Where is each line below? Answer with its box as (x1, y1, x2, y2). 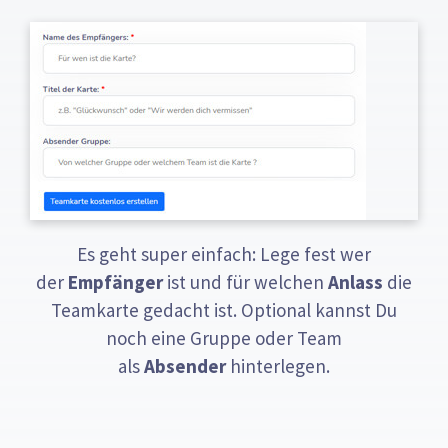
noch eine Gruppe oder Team (106, 326, 342, 351)
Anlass (328, 270, 383, 295)
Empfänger (68, 270, 163, 295)
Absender (144, 354, 226, 379)
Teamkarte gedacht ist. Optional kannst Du (51, 298, 397, 323)
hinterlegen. (226, 354, 330, 379)
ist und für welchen (163, 270, 328, 295)
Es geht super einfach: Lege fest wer (77, 242, 371, 267)
